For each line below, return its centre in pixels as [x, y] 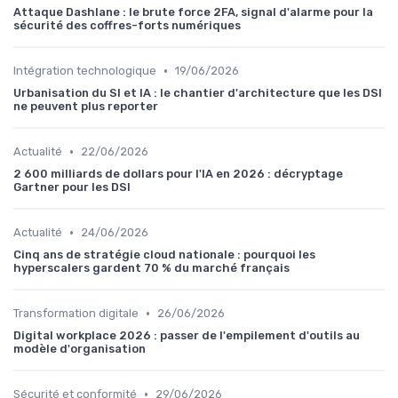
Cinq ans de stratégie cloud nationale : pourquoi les [164, 255]
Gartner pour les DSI [72, 187]
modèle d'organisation [80, 349]
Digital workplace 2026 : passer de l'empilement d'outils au [187, 335]
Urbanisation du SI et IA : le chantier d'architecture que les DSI [198, 93]
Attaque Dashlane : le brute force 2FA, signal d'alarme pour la [193, 12]
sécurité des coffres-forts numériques [127, 25]
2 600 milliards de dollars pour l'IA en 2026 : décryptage [178, 174]
